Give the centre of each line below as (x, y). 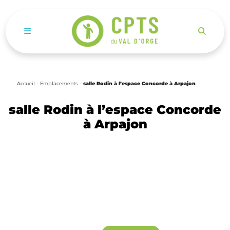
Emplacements (59, 83)
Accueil (26, 83)
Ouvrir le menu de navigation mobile (80, 31)
